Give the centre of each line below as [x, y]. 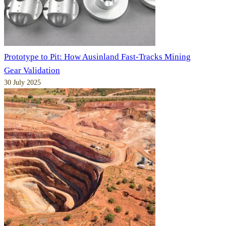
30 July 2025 [22, 83]
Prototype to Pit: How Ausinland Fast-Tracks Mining [97, 57]
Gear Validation [32, 71]
